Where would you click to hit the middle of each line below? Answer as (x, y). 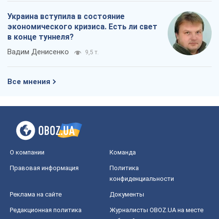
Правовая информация (44, 168)
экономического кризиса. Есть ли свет (82, 26)
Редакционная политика (46, 210)
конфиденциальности (142, 178)
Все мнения (29, 81)
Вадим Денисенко (38, 52)
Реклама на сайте (36, 194)
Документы (127, 194)
